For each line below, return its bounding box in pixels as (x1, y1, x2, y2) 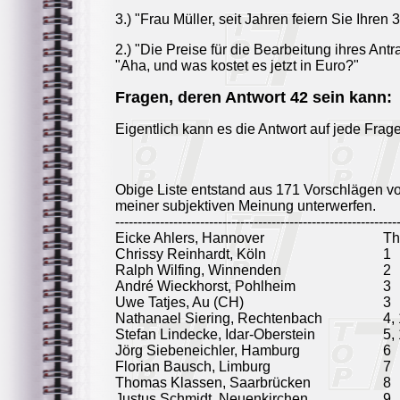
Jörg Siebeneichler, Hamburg (115, 343, 300, 358)
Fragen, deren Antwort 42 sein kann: (115, 88, 392, 106)
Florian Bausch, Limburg (115, 359, 271, 374)
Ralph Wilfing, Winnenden (115, 262, 281, 278)
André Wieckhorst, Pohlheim (115, 279, 296, 294)
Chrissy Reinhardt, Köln (115, 246, 266, 262)
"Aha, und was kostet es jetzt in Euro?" (115, 58, 359, 73)
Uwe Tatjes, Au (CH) (115, 295, 244, 310)
